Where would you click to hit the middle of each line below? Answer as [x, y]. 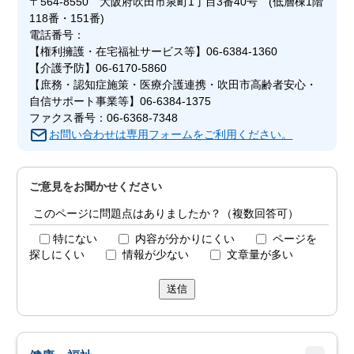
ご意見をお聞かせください [96, 186]
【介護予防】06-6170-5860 [98, 68]
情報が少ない [156, 254]
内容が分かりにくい [185, 239]
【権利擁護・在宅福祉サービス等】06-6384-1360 [154, 51]
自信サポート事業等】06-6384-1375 [121, 101]
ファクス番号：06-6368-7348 [104, 118]
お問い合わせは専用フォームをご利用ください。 [171, 134]
